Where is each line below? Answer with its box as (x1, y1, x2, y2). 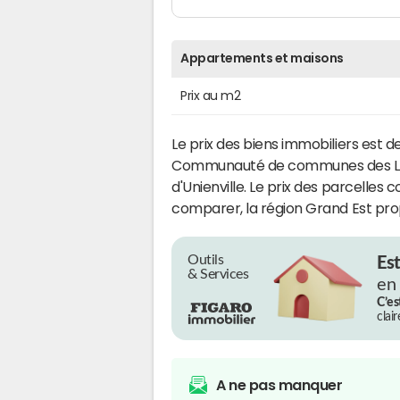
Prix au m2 (180, 88, 241, 102)
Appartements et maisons (180, 51, 344, 64)
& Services (187, 266, 249, 281)
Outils (187, 252, 224, 267)
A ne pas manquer (216, 377, 343, 392)
